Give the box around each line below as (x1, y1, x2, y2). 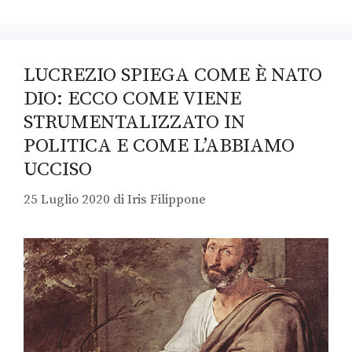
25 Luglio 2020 (24, 191, 110, 209)
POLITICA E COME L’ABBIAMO (24, 133, 295, 158)
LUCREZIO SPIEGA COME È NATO (24, 62, 322, 87)
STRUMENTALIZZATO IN (24, 109, 245, 134)
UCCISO (24, 156, 92, 181)
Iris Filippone (127, 191, 206, 209)
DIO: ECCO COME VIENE (24, 86, 241, 111)
